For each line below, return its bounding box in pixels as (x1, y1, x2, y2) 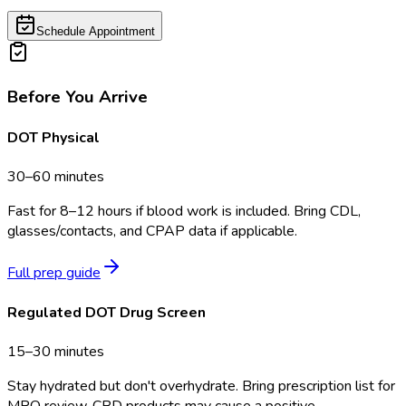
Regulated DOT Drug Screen (7, 302, 206, 323)
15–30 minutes (7, 341, 104, 362)
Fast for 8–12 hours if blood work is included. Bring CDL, (7, 201, 361, 222)
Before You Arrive (7, 84, 148, 109)
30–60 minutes (7, 167, 104, 188)
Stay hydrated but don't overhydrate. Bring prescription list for (7, 375, 395, 396)
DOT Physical (7, 128, 100, 149)
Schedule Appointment (36, 24, 155, 39)
